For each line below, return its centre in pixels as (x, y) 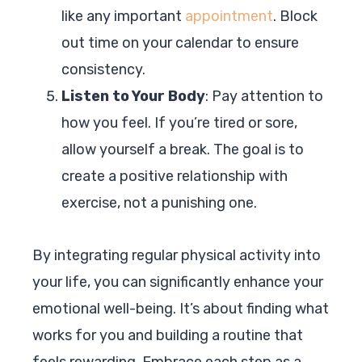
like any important (123, 16)
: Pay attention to (264, 96)
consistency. (103, 69)
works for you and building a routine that (168, 335)
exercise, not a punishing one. (159, 202)
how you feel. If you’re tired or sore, (179, 122)
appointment (229, 16)
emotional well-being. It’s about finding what (181, 308)
